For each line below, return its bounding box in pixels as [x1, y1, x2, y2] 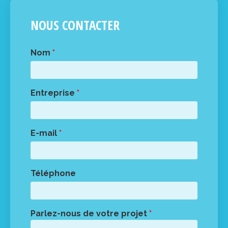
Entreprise [31, 88, 77, 98]
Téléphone [31, 168, 76, 179]
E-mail [31, 128, 59, 138]
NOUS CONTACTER [31, 16, 120, 34]
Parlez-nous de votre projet [31, 209, 149, 219]
